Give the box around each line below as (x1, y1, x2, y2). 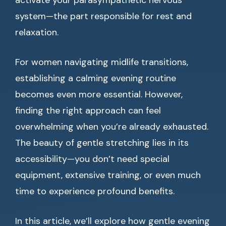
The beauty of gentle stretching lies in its (15, 137, 189, 149)
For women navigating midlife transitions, (15, 56, 188, 68)
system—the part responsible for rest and (15, 10, 192, 22)
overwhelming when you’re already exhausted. (15, 121, 208, 133)
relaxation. (15, 26, 59, 38)
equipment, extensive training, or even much (15, 169, 201, 181)
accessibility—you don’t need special (15, 153, 169, 165)
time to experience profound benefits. (15, 185, 175, 197)
